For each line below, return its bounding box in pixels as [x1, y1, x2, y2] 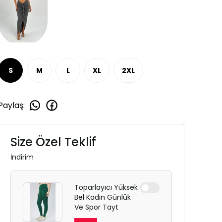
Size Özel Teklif [10, 134, 96, 150]
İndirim [10, 152, 34, 162]
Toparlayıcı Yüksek [74, 182, 138, 192]
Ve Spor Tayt [74, 202, 118, 212]
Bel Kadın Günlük [74, 192, 131, 202]
